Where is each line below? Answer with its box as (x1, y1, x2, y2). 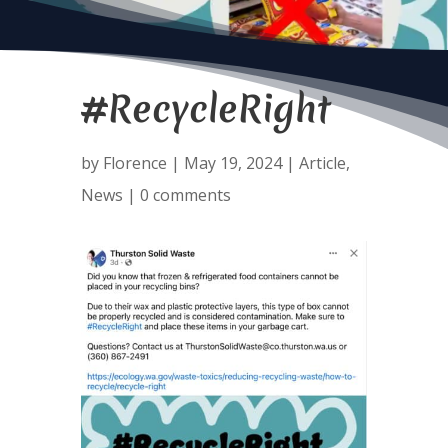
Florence (102, 152, 167, 174)
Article (298, 152, 346, 174)
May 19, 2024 (183, 152, 282, 174)
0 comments (139, 184, 231, 206)
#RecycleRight (80, 83, 331, 134)
